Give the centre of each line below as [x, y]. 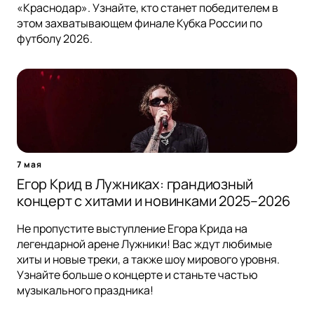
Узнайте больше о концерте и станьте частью [137, 275]
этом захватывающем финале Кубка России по [139, 23]
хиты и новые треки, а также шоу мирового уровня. [148, 260]
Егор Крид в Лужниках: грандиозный [135, 184]
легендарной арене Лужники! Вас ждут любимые [144, 244]
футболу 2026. [55, 39]
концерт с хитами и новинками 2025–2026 [153, 201]
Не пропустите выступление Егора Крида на [132, 229]
